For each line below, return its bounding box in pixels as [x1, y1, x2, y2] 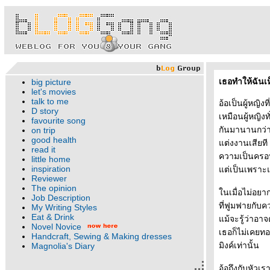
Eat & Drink [31, 212, 74, 222]
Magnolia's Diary [31, 241, 95, 251]
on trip [31, 125, 55, 135]
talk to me [31, 96, 69, 106]
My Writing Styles [31, 202, 97, 212]
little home [31, 154, 71, 164]
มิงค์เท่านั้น [219, 240, 259, 250]
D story [31, 106, 58, 116]
